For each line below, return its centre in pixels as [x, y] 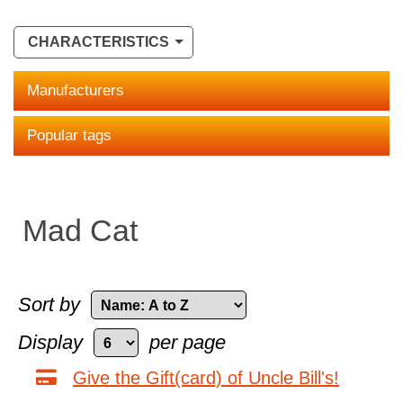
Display [50, 342]
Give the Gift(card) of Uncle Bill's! [206, 377]
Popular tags [69, 135]
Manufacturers [76, 90]
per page [188, 342]
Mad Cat [80, 230]
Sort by [49, 304]
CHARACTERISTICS [99, 42]
